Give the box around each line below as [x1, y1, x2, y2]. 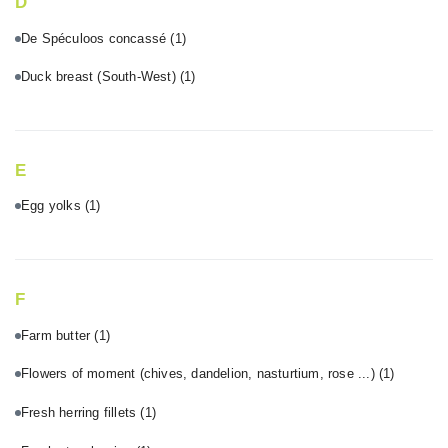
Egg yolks [21, 198, 85, 214]
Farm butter [21, 327, 95, 343]
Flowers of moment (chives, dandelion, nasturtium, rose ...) [21, 366, 380, 382]
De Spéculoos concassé [21, 30, 171, 46]
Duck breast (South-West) [21, 69, 180, 85]
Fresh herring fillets [21, 405, 141, 421]
